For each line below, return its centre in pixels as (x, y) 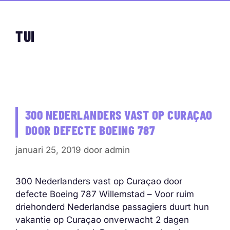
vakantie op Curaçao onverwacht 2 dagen (102, 219)
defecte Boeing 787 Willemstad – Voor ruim (105, 194)
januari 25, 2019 (48, 150)
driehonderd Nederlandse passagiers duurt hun (112, 207)
